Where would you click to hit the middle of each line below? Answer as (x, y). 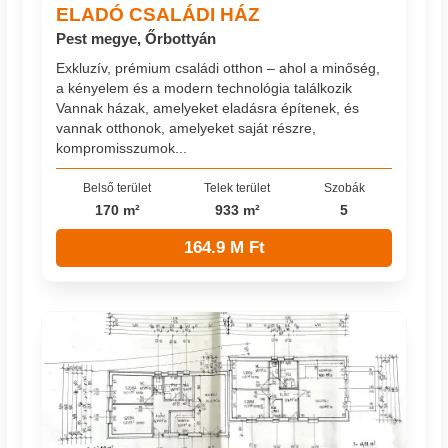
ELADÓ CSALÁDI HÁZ (158, 13)
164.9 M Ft (224, 248)
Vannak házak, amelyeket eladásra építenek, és (208, 108)
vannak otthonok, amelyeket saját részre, (186, 128)
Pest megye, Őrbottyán (136, 38)
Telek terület (237, 187)
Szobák (344, 187)
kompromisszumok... (122, 148)
